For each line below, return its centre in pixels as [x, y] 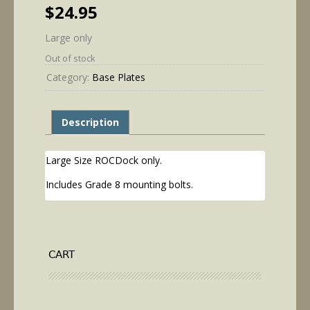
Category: [69, 77]
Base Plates [119, 77]
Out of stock [70, 58]
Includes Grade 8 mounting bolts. [119, 184]
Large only [69, 38]
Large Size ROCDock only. [104, 160]
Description [90, 122]
